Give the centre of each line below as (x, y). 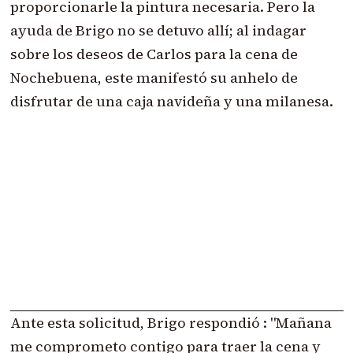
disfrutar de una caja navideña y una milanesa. (171, 102)
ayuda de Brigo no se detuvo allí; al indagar (158, 31)
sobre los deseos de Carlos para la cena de (154, 54)
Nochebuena (54, 78)
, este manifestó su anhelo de (197, 78)
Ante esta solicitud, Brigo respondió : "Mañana (171, 322)
